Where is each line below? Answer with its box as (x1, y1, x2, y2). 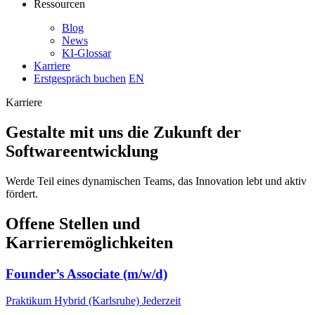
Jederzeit (142, 295, 181, 307)
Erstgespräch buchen (34, 72, 126, 84)
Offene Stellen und (6, 214, 140, 233)
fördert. (6, 187, 38, 200)
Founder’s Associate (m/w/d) (6, 266, 167, 281)
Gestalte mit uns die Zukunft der (6, 122, 241, 141)
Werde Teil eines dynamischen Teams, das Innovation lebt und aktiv (6, 174, 307, 187)
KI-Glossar (62, 47, 111, 59)
